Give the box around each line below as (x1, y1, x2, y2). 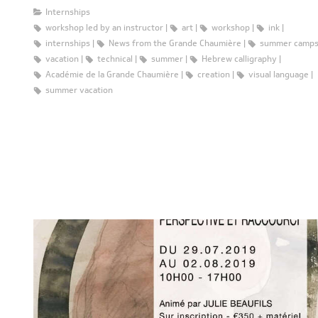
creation (197, 67, 230, 81)
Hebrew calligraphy (202, 52, 277, 65)
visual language (248, 67, 309, 81)
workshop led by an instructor (45, 21, 163, 34)
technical (97, 52, 133, 65)
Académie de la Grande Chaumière (45, 67, 179, 81)
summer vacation (45, 83, 113, 97)
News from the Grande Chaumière (109, 36, 241, 50)
